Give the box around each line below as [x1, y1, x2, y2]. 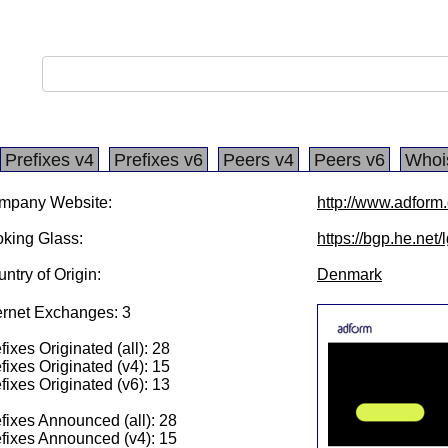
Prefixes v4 [5, 150, 94, 170]
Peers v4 [223, 150, 294, 170]
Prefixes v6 [114, 150, 203, 170]
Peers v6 [314, 150, 385, 170]
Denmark [317, 266, 382, 283]
